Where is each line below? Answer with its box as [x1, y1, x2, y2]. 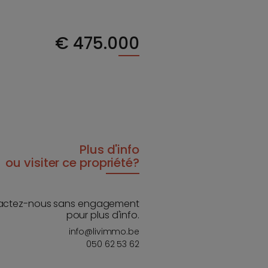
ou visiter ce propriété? [5, 154, 139, 171]
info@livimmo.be [69, 225, 139, 237]
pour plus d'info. [66, 208, 139, 222]
